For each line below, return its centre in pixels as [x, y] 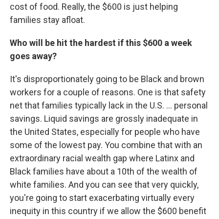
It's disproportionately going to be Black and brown [107, 79]
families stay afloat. [47, 20]
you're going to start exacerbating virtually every [102, 198]
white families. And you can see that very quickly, [104, 185]
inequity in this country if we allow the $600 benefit [108, 211]
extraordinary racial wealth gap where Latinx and [102, 158]
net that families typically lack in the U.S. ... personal [109, 105]
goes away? [33, 56]
